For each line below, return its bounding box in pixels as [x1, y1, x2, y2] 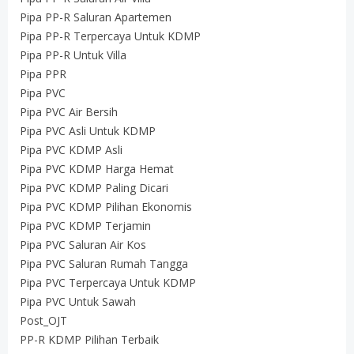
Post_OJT [20, 313, 67, 328]
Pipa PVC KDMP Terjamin [20, 218, 151, 233]
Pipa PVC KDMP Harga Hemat [20, 161, 174, 176]
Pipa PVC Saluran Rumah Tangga [20, 256, 188, 271]
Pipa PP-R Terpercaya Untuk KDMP [20, 28, 201, 43]
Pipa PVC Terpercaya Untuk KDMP [20, 275, 196, 290]
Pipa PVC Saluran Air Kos [20, 237, 146, 252]
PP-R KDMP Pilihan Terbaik [20, 332, 159, 347]
